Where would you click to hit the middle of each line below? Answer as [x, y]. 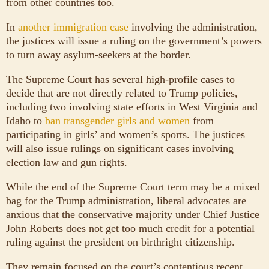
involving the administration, [193, 27]
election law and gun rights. [67, 162]
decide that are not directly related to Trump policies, [122, 93]
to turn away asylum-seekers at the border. [98, 54]
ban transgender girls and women [117, 120]
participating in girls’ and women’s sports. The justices [125, 134]
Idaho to [26, 120]
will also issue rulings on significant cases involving [120, 148]
